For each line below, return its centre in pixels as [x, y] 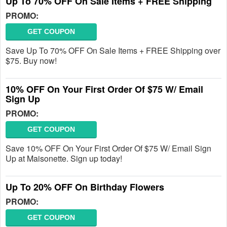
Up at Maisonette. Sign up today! [64, 158]
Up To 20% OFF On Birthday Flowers [85, 187]
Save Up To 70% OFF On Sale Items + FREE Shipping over [113, 50]
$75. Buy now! [31, 61]
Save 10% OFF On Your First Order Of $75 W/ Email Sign [108, 148]
